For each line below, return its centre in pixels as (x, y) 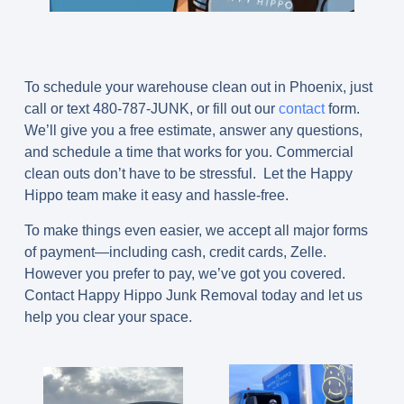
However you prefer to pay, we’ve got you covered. (186, 273)
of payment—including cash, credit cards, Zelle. (175, 252)
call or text (58, 109)
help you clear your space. (108, 317)
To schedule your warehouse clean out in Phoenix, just (198, 87)
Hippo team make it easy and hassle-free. (156, 196)
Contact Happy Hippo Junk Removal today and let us (193, 295)
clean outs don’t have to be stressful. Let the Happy (188, 174)
